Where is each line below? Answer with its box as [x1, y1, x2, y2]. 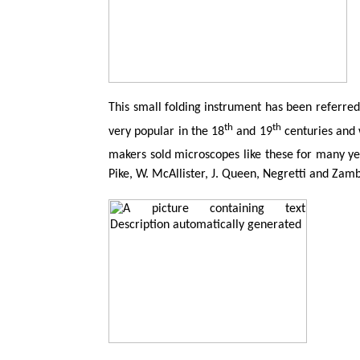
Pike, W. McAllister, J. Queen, [108, 168, 264, 182]
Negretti [263, 168, 307, 182]
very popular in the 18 [108, 125, 225, 138]
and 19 [233, 125, 272, 138]
